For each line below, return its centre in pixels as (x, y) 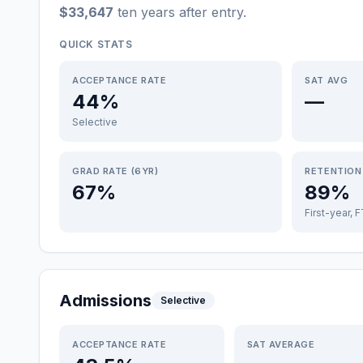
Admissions (105, 301)
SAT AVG (327, 80)
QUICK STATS (96, 44)
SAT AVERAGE (281, 344)
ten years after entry (178, 12)
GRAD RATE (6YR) (115, 171)
